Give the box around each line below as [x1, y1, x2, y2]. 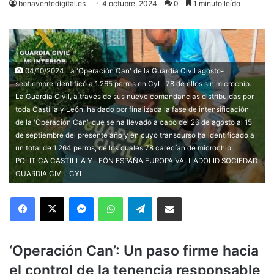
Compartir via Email [181, 191, 201, 201]
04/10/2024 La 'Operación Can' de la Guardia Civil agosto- [23, 66, 224, 75]
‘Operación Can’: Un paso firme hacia [9, 242, 259, 259]
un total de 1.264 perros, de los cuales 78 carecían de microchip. [15, 143, 233, 152]
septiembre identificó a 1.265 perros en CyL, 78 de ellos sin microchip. [15, 79, 251, 88]
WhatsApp [122, 191, 161, 201]
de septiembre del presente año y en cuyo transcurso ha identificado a [15, 130, 254, 139]
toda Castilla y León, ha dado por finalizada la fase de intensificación [15, 105, 249, 114]
